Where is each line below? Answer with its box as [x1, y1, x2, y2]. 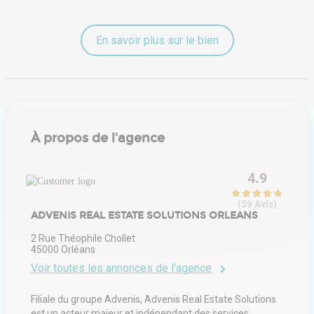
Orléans [61, 243, 95, 255]
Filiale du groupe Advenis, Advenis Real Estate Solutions [31, 293, 276, 305]
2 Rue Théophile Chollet [31, 232, 135, 244]
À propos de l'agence [31, 130, 165, 146]
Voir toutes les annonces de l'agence [31, 261, 212, 275]
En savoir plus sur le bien [95, 33, 219, 47]
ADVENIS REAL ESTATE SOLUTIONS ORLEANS [31, 209, 258, 221]
